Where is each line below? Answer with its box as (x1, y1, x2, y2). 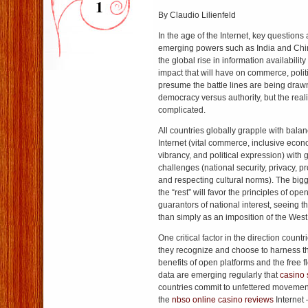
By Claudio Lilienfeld (158, 10, 236, 20)
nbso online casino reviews (172, 295, 274, 305)
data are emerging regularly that (158, 270, 280, 280)
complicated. (158, 105, 206, 115)
